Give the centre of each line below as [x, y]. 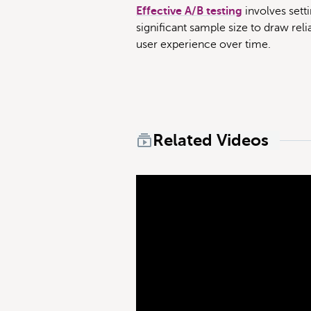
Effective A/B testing [189, 11]
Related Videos [211, 140]
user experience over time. [203, 44]
